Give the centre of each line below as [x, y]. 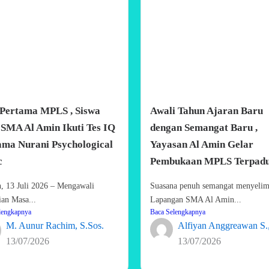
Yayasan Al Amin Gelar [202, 144]
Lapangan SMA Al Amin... [196, 199]
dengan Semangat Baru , [204, 127]
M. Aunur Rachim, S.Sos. [55, 225]
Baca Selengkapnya [178, 212]
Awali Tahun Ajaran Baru [207, 110]
